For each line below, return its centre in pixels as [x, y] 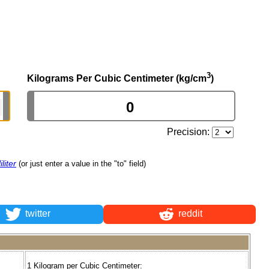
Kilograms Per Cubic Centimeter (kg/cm [117, 78]
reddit [189, 214]
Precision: [190, 131]
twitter [36, 214]
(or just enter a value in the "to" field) [82, 163]
